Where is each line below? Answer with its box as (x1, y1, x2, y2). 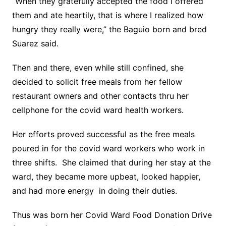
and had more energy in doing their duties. (12, 186, 177, 196)
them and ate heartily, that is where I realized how (12, 10, 203, 20)
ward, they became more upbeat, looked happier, (12, 172, 200, 182)
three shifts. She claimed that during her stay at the (12, 157, 211, 167)
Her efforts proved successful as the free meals (12, 129, 195, 139)
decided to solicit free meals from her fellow (12, 77, 182, 87)
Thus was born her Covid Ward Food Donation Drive (12, 210, 212, 220)
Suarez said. (12, 38, 59, 48)
